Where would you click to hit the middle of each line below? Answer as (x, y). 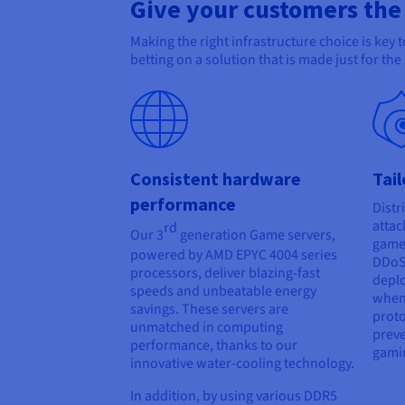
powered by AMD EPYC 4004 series (234, 255)
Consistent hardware (216, 179)
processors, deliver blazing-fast (225, 273)
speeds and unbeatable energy (223, 292)
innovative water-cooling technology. (242, 364)
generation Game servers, (256, 235)
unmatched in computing (207, 328)
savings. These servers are (209, 310)
